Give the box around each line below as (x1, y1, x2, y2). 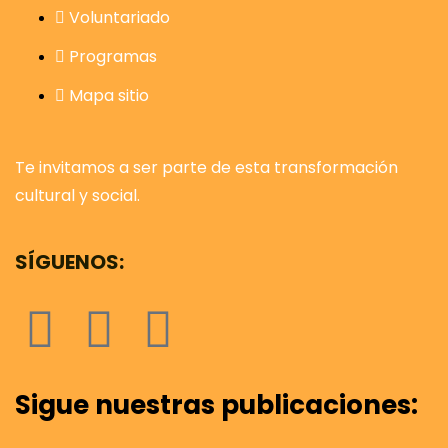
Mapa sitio (69, 83, 149, 107)
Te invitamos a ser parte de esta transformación (15, 155, 398, 179)
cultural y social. (15, 183, 140, 207)
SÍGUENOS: (15, 247, 124, 276)
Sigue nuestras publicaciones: (15, 386, 418, 423)
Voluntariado (69, 5, 170, 29)
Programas (69, 44, 157, 68)
